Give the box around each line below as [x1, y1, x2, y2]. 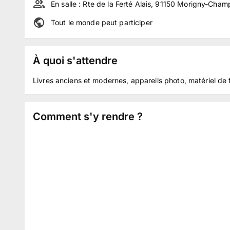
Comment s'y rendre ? [33, 110, 143, 123]
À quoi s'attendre [33, 54, 118, 67]
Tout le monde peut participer [51, 18, 152, 27]
